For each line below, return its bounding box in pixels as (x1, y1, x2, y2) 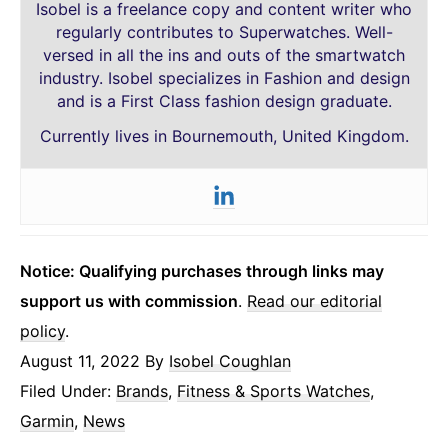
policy (20, 320, 65, 341)
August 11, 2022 (20, 350, 140, 371)
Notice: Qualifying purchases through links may (20, 260, 384, 281)
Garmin (20, 410, 74, 431)
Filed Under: (20, 380, 116, 401)
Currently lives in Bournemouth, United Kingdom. (39, 125, 409, 146)
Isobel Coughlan (169, 350, 291, 371)
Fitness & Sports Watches (177, 380, 370, 401)
